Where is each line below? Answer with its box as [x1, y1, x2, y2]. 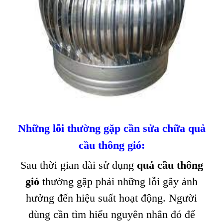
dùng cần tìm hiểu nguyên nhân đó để [28, 208, 195, 221]
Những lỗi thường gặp [17, 122, 120, 134]
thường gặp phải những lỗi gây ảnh [39, 175, 198, 188]
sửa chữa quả [142, 122, 206, 134]
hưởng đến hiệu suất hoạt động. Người [26, 192, 197, 204]
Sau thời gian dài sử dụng [20, 159, 137, 171]
